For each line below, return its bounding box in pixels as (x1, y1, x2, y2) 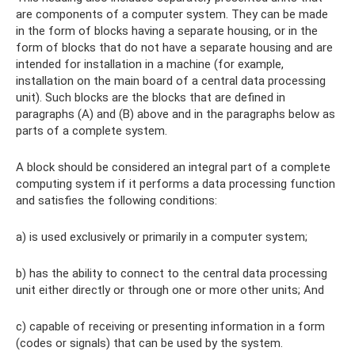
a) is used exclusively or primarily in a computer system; (16, 230, 307, 245)
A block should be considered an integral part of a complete (16, 160, 330, 175)
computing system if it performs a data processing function (16, 177, 335, 192)
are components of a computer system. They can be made (16, 7, 328, 22)
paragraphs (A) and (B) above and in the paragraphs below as (16, 107, 335, 122)
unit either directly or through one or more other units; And (16, 283, 324, 298)
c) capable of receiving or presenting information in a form (16, 319, 325, 334)
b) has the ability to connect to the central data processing (16, 266, 327, 281)
